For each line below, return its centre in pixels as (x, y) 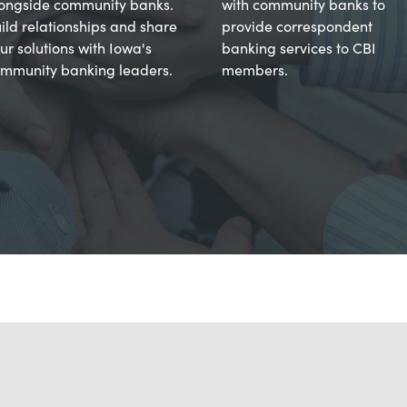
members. (255, 69)
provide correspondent (297, 25)
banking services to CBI (299, 47)
